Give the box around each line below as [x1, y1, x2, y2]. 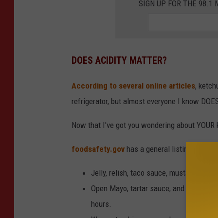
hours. [91, 199, 111, 209]
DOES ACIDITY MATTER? [72, 54, 167, 66]
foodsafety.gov [72, 144, 127, 154]
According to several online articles [72, 81, 195, 91]
